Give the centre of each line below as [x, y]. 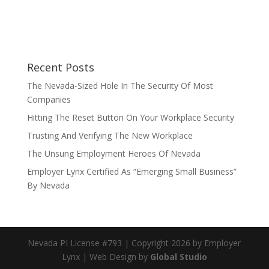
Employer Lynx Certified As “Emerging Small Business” [131, 172]
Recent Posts [60, 68]
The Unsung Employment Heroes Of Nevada [113, 154]
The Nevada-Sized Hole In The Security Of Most [120, 86]
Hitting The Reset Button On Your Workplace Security [130, 118]
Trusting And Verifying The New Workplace [110, 136]
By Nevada [48, 186]
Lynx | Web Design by [106, 257]
